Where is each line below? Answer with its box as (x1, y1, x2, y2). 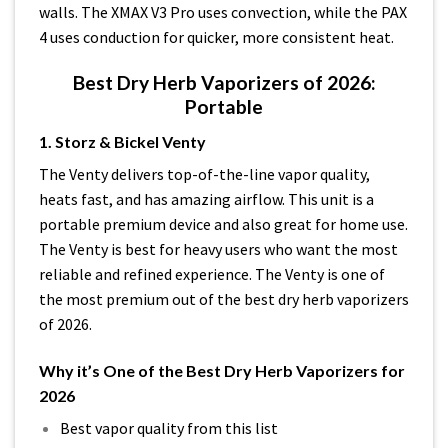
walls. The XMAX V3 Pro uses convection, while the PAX (39, 2, 407, 23)
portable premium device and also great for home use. (39, 213, 408, 234)
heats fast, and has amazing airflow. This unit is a (39, 188, 374, 209)
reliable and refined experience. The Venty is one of (39, 263, 385, 284)
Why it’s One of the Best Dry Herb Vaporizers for (39, 360, 405, 380)
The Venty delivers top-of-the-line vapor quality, (39, 163, 370, 184)
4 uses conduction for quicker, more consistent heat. (39, 27, 394, 48)
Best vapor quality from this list (59, 417, 278, 438)
